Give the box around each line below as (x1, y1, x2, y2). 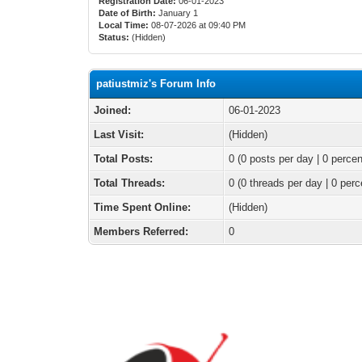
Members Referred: (94, 225, 189, 238)
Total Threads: (94, 177, 166, 189)
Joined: (94, 104, 132, 116)
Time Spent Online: (94, 201, 192, 213)
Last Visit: (94, 128, 145, 141)
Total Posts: (94, 153, 154, 165)
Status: (99, 32, 130, 42)
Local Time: (99, 20, 149, 30)
